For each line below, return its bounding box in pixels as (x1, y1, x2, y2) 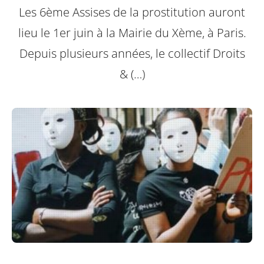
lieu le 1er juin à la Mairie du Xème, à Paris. (18, 25, 246, 41)
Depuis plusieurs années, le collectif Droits (19, 45, 245, 62)
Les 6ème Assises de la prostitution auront (19, 4, 245, 21)
